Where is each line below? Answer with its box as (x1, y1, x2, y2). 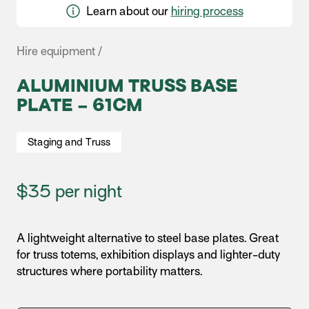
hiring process (170, 5, 243, 18)
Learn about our (83, 5, 171, 18)
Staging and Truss (28, 137, 110, 148)
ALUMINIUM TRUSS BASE (17, 76, 238, 96)
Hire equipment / (17, 45, 102, 58)
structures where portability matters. (17, 265, 202, 278)
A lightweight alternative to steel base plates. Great (17, 232, 279, 245)
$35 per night (17, 181, 122, 201)
